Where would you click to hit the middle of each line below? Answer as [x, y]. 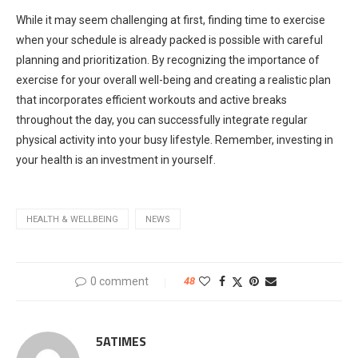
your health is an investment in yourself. [116, 159]
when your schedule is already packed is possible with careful [169, 40]
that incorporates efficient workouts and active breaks [151, 99]
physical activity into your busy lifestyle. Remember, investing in [175, 139]
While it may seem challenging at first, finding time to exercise [171, 20]
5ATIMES [121, 341]
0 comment [119, 281]
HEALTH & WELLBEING [72, 219]
